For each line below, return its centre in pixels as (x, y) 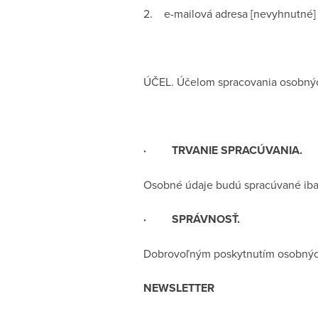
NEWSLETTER (179, 288)
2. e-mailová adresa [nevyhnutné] (230, 13)
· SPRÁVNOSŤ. (192, 219)
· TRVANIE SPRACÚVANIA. (223, 150)
